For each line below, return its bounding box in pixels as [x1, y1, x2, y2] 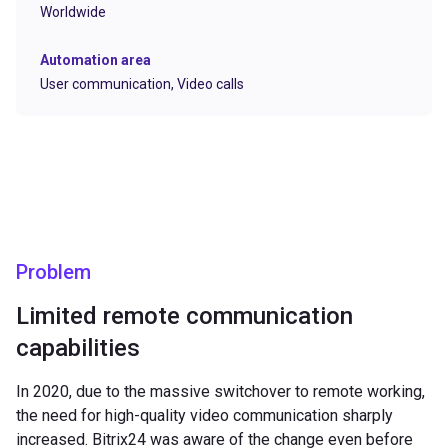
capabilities [16, 333, 140, 362]
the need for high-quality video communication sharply [16, 405, 393, 425]
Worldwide [40, 3, 106, 20]
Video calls [177, 75, 244, 92]
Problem [16, 259, 91, 284]
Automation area [40, 51, 151, 68]
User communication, [40, 75, 177, 92]
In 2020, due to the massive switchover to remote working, [16, 381, 425, 401]
